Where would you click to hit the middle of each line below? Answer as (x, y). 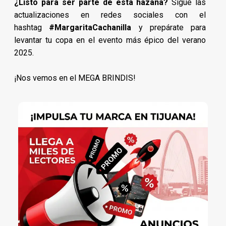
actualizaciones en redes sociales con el (110, 15)
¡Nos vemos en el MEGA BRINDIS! (75, 78)
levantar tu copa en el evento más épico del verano (110, 40)
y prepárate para (169, 28)
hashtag (32, 28)
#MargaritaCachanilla (90, 28)
